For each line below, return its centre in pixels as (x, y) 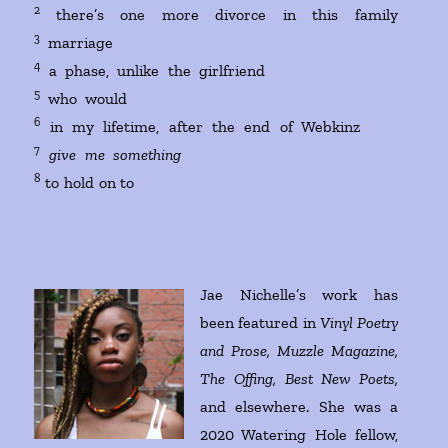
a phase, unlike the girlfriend (219, 71)
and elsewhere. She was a (299, 407)
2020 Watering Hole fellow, (299, 435)
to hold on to (219, 183)
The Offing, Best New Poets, (299, 379)
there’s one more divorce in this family (226, 15)
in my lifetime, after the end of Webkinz (219, 127)
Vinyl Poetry (358, 323)
